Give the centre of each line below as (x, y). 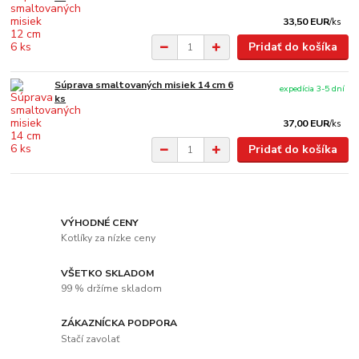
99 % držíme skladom (112, 289)
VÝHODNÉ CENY (100, 222)
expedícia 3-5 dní (313, 89)
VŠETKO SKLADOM (108, 273)
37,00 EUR (307, 124)
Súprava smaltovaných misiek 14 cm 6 (144, 85)
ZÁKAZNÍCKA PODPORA (119, 323)
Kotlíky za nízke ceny (109, 238)
